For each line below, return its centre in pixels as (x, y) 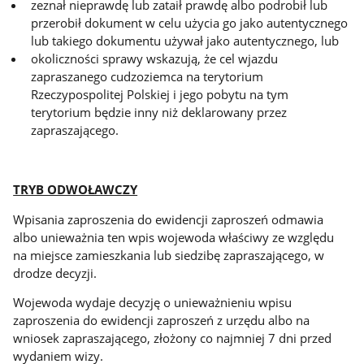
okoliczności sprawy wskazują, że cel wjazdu (155, 58)
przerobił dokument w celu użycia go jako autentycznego (190, 22)
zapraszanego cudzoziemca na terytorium (147, 76)
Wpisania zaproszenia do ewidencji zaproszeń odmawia (169, 219)
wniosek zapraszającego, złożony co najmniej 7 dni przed (173, 338)
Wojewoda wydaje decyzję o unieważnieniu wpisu (153, 303)
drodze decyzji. (55, 273)
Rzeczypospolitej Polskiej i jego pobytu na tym (160, 94)
